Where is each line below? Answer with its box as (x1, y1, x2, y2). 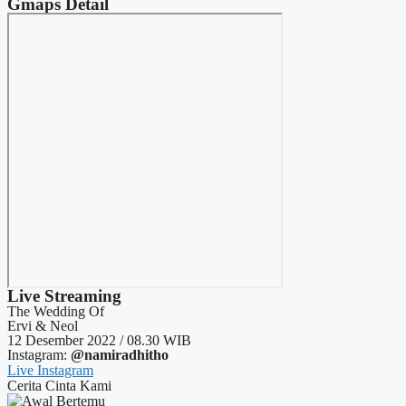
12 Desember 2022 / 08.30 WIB (7, 333, 191, 349)
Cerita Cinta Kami (7, 378, 111, 394)
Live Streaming (7, 286, 121, 306)
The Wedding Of (7, 304, 104, 320)
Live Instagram (7, 362, 93, 379)
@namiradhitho (71, 347, 169, 363)
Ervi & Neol (7, 318, 78, 334)
